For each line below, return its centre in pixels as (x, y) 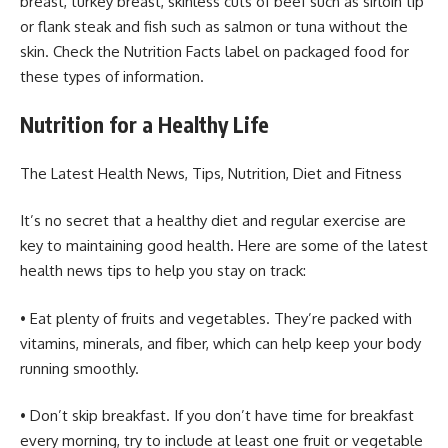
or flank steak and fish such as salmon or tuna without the (214, 26)
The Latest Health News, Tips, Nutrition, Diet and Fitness (211, 173)
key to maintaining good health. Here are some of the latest (224, 246)
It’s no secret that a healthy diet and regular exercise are (213, 221)
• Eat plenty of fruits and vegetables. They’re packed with (216, 318)
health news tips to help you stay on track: (163, 271)
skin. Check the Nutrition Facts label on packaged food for (214, 51)
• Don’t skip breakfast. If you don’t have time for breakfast (217, 416)
